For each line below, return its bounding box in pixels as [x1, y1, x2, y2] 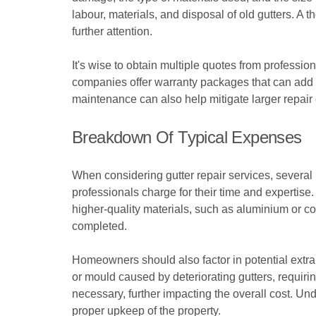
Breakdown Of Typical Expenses [72, 128, 302, 147]
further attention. [72, 25, 152, 37]
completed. [72, 220, 127, 232]
